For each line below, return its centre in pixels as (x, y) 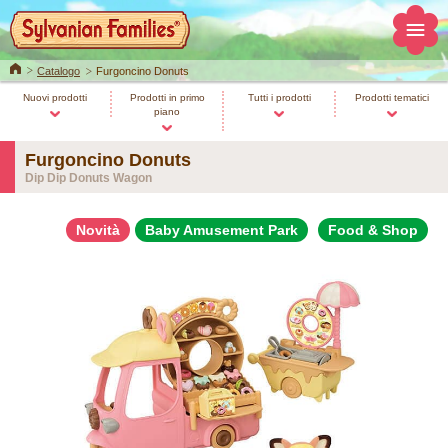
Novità (98, 230)
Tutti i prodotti (279, 97)
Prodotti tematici (392, 97)
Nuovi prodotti (55, 97)
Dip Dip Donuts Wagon (88, 178)
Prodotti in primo (167, 97)
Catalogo (58, 71)
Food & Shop (373, 230)
